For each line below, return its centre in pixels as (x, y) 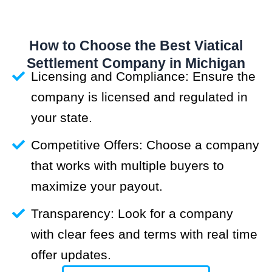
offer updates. (71, 254)
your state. (62, 117)
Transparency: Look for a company (132, 213)
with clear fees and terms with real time (144, 234)
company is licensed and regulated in (140, 97)
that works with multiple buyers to (128, 165)
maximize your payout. (97, 186)
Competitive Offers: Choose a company (145, 144)
